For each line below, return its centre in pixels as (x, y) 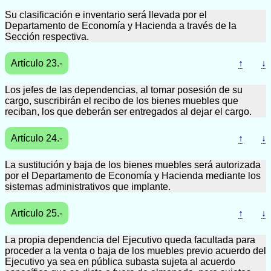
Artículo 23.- (37, 63)
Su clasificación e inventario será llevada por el (106, 15)
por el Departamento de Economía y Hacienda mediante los (133, 176)
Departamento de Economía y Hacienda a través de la (121, 26)
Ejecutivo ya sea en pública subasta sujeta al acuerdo (120, 262)
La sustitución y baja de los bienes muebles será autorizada (133, 165)
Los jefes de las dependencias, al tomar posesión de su (124, 90)
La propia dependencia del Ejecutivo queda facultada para (130, 240)
